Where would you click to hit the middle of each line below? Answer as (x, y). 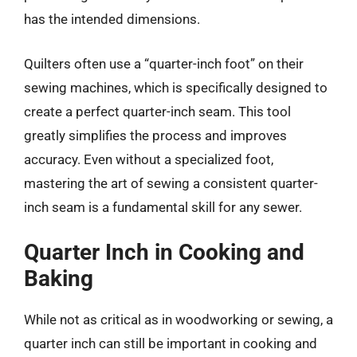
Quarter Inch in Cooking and (164, 252)
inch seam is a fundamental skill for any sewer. (163, 207)
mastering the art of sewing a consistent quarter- (171, 183)
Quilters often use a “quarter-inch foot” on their (164, 63)
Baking (59, 279)
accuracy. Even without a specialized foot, (149, 159)
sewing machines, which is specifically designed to (176, 87)
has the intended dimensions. (112, 19)
